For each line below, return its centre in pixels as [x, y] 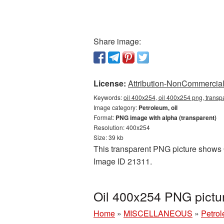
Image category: [116, 107]
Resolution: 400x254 [122, 127]
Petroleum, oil [158, 107]
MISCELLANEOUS [158, 213]
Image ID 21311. [123, 161]
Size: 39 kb [108, 137]
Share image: [117, 41]
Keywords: [108, 97]
